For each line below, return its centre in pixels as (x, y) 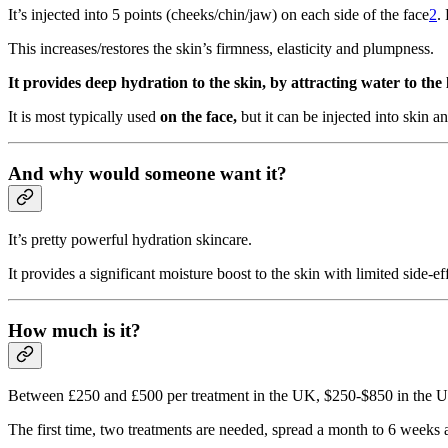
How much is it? (74, 330)
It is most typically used (84, 117)
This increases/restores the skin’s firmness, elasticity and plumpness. (221, 49)
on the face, (198, 117)
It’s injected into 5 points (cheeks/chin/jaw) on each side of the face (218, 15)
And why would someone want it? (147, 174)
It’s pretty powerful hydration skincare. (130, 239)
